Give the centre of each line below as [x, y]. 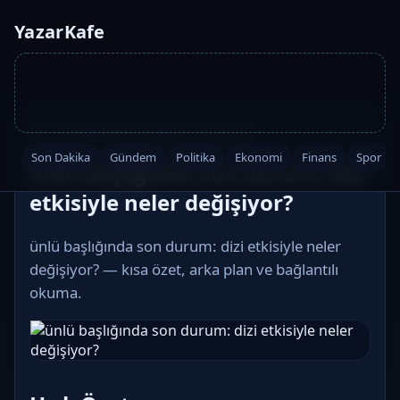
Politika [196, 157]
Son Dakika [61, 157]
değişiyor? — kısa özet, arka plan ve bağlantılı [184, 269]
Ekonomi [258, 157]
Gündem [133, 157]
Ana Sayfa [59, 132]
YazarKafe [60, 32]
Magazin [118, 132]
